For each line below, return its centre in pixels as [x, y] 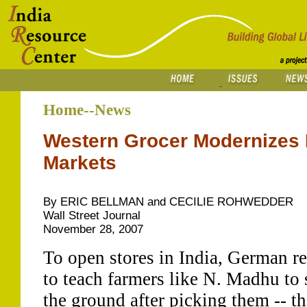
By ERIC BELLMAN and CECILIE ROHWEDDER [168, 202]
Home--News [87, 110]
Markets [79, 163]
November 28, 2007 [93, 229]
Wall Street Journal [91, 216]
